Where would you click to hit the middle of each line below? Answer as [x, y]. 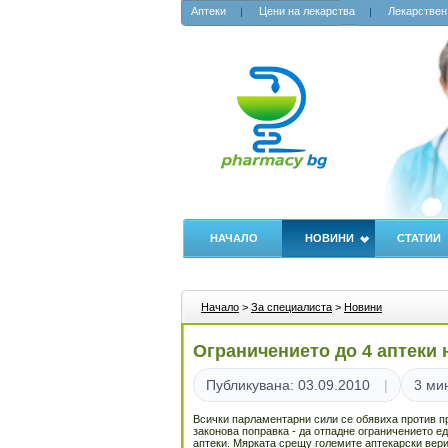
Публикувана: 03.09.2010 [288, 385]
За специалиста [291, 307]
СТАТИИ [419, 238]
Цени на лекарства [307, 11]
